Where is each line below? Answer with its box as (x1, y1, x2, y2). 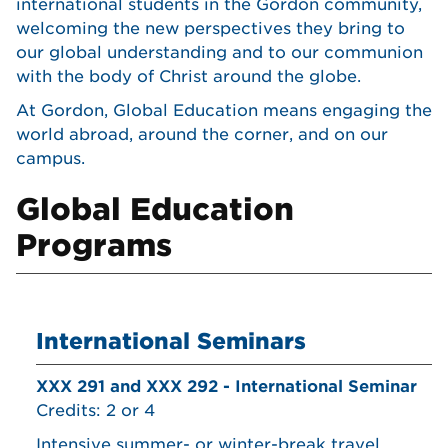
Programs (16, 227, 172, 263)
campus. (16, 149, 85, 168)
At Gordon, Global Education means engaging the (16, 101, 432, 120)
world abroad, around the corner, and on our (16, 125, 388, 144)
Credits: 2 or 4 (36, 401, 155, 420)
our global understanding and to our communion (16, 43, 423, 62)
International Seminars (36, 328, 306, 354)
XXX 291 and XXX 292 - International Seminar (36, 377, 417, 396)
